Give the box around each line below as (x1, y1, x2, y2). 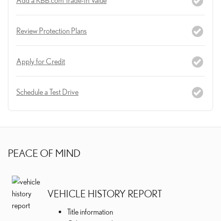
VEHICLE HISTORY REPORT (47, 188, 162, 200)
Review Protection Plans (16, 26, 87, 35)
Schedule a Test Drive (16, 87, 78, 96)
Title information (67, 207, 113, 217)
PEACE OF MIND (8, 147, 80, 159)
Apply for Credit (16, 56, 65, 66)
